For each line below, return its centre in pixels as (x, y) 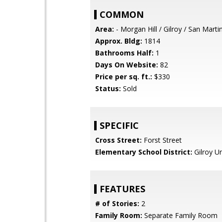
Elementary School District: (144, 152)
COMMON (122, 14)
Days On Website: (127, 65)
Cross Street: (118, 140)
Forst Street (162, 140)
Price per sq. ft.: (124, 77)
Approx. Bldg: (119, 41)
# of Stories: (117, 203)
